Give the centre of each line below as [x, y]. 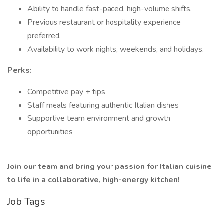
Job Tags [26, 201]
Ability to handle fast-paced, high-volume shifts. [110, 9]
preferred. [44, 36]
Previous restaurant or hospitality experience [104, 22]
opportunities [50, 132]
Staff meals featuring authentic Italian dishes [103, 105]
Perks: [20, 70]
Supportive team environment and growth [99, 118]
